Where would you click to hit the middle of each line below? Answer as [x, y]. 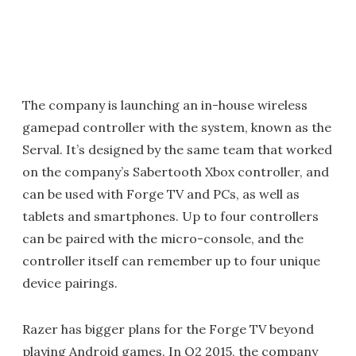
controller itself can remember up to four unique [171, 261]
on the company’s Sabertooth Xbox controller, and [176, 172]
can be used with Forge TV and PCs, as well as [161, 194]
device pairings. [70, 283]
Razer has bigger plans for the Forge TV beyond [168, 329]
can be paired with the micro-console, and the [163, 239]
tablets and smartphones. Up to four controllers [170, 217]
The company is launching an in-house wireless [165, 105]
